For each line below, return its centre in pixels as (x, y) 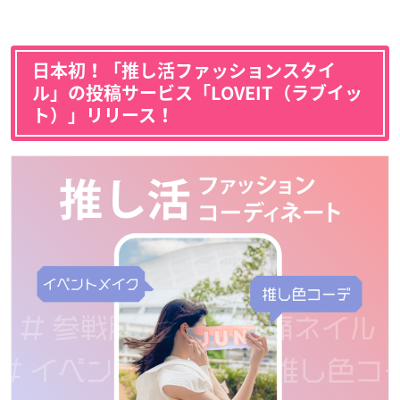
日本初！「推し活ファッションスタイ (184, 71)
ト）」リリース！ (103, 116)
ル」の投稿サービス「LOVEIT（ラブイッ (197, 93)
